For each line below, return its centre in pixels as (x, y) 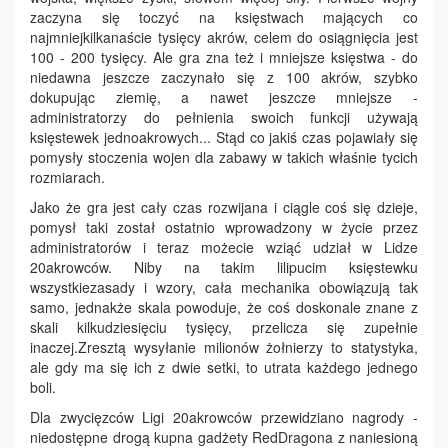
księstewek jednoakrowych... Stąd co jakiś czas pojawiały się (224, 136)
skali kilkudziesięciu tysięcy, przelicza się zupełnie (224, 326)
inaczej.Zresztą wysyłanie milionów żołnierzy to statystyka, (224, 346)
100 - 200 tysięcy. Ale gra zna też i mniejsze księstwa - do (224, 56)
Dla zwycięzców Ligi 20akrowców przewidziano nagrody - (224, 416)
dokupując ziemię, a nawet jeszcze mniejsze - (224, 96)
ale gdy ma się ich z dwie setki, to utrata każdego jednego (224, 366)
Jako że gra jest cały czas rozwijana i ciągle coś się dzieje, (224, 206)
